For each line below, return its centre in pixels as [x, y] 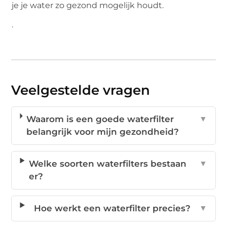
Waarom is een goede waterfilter [100, 119]
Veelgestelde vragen [81, 90]
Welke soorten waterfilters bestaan [107, 164]
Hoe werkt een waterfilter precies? [112, 209]
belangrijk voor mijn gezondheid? [103, 132]
